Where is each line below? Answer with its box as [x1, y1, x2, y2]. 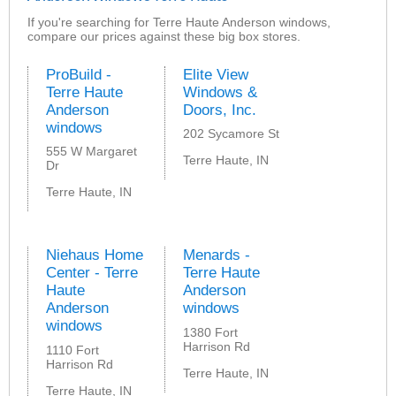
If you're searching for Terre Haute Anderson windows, [27, 14, 331, 29]
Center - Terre [46, 264, 138, 282]
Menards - [183, 247, 251, 264]
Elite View [183, 65, 249, 83]
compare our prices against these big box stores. [27, 28, 301, 43]
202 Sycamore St [183, 126, 280, 141]
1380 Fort [183, 324, 239, 339]
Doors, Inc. [183, 101, 257, 118]
